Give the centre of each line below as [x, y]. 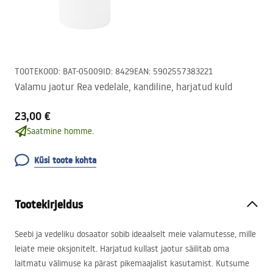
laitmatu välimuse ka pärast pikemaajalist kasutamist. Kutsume [132, 263]
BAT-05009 [83, 71]
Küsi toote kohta [65, 160]
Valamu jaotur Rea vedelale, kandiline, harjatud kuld [123, 87]
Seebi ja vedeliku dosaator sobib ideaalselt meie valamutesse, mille [135, 234]
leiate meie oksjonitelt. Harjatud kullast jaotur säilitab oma [122, 249]
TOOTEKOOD [37, 71]
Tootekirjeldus [49, 204]
